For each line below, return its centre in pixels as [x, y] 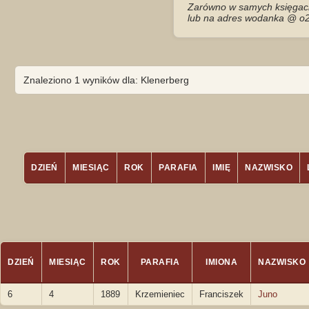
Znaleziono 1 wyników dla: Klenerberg [106, 80]
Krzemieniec [160, 294]
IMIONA [221, 262]
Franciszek [221, 294]
